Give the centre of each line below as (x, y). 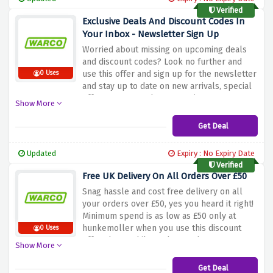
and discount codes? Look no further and (162, 62)
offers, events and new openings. (147, 99)
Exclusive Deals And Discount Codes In (164, 22)
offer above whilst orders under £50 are (161, 241)
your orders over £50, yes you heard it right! (168, 204)
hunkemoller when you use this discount (162, 229)
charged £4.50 (109, 253)
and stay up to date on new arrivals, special (167, 87)
